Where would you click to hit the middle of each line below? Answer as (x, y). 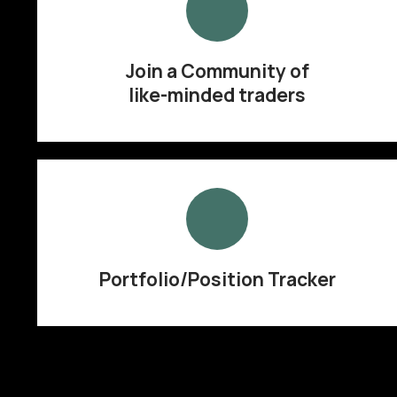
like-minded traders (218, 95)
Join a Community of (217, 71)
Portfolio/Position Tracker (217, 280)
